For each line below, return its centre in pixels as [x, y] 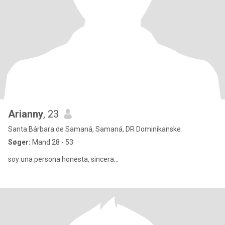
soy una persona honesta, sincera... [63, 159]
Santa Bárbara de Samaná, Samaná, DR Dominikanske [94, 129]
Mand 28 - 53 [52, 142]
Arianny [26, 114]
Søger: [19, 142]
